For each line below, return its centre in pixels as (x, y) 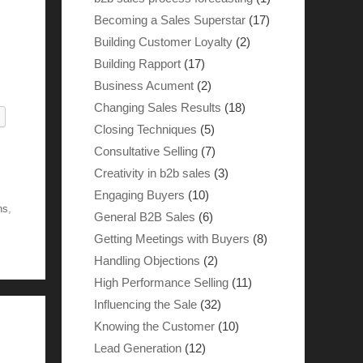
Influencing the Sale (145, 304)
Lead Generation (138, 348)
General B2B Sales (145, 217)
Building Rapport (137, 64)
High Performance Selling (161, 282)
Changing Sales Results (158, 107)
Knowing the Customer (154, 326)
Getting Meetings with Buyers (172, 239)
